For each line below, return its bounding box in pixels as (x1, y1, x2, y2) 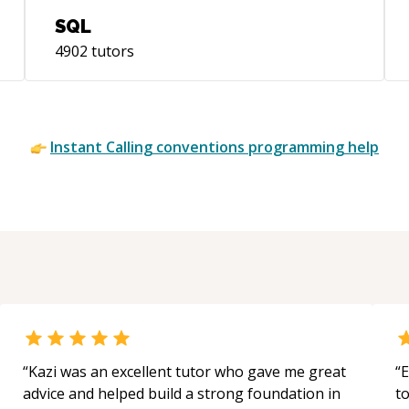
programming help (245, 137, 379, 157)
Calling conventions (106, 137, 245, 157)
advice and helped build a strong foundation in (23, 383, 341, 404)
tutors (87, 41, 134, 61)
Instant (50, 137, 106, 157)
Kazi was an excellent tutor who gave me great (28, 362, 346, 382)
